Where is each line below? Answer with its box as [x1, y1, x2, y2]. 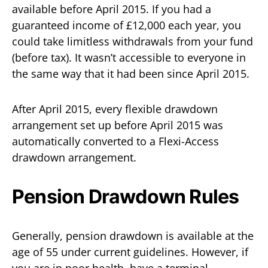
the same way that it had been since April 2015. [12, 66, 249, 81]
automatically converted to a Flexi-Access [12, 134, 219, 148]
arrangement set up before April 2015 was [12, 118, 223, 132]
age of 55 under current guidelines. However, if [12, 245, 248, 259]
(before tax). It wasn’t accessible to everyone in [12, 50, 246, 65]
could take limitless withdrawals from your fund [12, 34, 253, 48]
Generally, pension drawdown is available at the [12, 229, 254, 243]
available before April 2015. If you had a [12, 2, 211, 16]
